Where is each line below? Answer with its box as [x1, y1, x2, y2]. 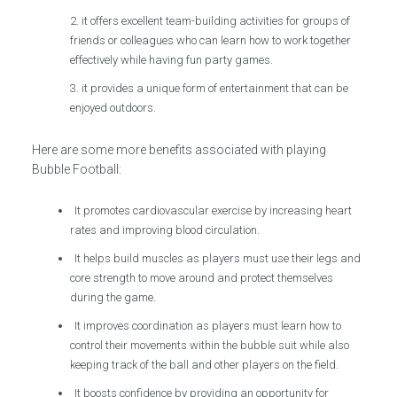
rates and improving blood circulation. [70, 223, 261, 237]
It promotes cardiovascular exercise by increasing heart [74, 204, 353, 217]
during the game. [70, 291, 157, 304]
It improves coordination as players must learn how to [74, 319, 342, 332]
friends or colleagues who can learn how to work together [70, 34, 352, 47]
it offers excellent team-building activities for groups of [82, 14, 351, 27]
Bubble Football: [31, 162, 121, 176]
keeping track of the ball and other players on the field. [70, 358, 339, 371]
